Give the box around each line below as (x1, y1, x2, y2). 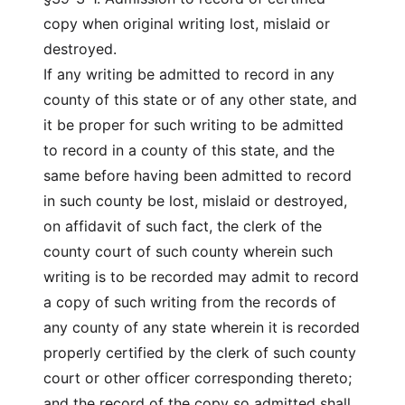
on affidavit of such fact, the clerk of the (43, 217, 322, 235)
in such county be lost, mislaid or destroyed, (43, 192, 347, 210)
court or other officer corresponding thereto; (43, 369, 352, 387)
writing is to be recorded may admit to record (43, 268, 359, 286)
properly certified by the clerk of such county (43, 344, 356, 362)
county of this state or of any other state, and (43, 90, 357, 108)
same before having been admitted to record (43, 166, 352, 184)
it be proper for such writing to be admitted (43, 116, 344, 134)
